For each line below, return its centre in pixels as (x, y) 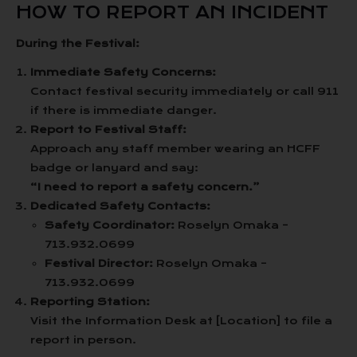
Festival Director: (99, 263)
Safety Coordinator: (110, 225)
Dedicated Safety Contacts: (120, 206)
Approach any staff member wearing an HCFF (175, 149)
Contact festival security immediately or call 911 (184, 91)
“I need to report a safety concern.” (145, 187)
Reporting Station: (90, 302)
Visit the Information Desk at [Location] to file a (181, 321)
